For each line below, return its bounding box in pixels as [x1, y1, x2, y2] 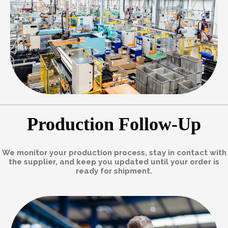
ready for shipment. [76, 166, 152, 176]
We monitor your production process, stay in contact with [2, 148, 226, 157]
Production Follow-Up [27, 113, 201, 134]
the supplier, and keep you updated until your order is [9, 157, 219, 166]
